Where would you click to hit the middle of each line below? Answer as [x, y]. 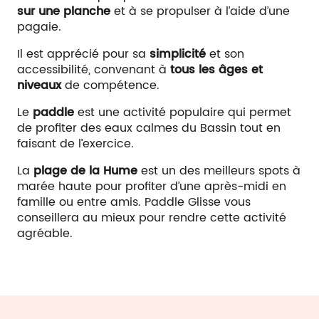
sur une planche [64, 11]
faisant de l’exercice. [75, 144]
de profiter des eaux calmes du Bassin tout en [149, 128]
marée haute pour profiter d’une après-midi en [152, 187]
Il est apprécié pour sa [82, 54]
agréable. [45, 234]
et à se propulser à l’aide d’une [200, 11]
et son [225, 54]
